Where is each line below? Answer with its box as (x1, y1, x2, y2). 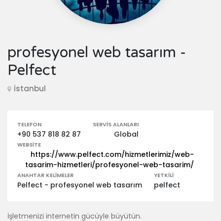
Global (114, 129, 139, 139)
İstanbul (14, 83, 46, 94)
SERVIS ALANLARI (93, 120, 139, 128)
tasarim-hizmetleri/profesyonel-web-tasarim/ (25, 160, 194, 170)
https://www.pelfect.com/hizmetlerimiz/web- (31, 149, 194, 159)
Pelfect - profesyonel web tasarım (17, 180, 142, 190)
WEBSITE (17, 141, 41, 148)
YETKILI (154, 171, 174, 179)
